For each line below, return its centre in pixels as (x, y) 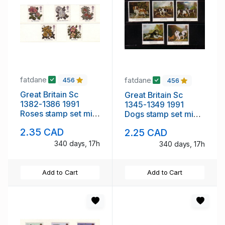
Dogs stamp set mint (162, 114)
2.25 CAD (146, 133)
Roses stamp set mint (60, 113)
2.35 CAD (42, 132)
